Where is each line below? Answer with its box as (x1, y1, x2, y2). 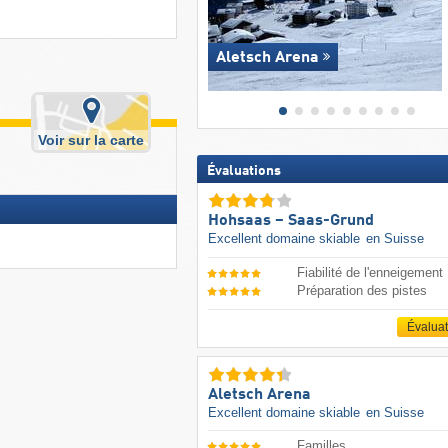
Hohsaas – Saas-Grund (207, 213, 374, 230)
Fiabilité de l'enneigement (297, 264, 444, 280)
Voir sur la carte (38, 131, 145, 148)
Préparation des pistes (297, 283, 428, 299)
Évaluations (206, 164, 281, 179)
